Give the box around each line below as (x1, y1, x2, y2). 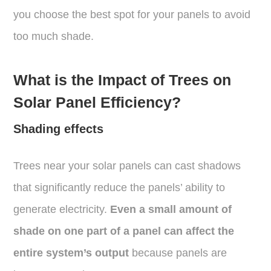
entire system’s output (13, 246, 129, 259)
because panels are (129, 246, 227, 259)
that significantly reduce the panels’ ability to (13, 181, 226, 194)
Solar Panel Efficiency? (13, 93, 181, 111)
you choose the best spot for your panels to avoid (13, 8, 251, 21)
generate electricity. (13, 203, 108, 215)
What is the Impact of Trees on (13, 71, 232, 88)
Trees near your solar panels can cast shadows (13, 159, 241, 172)
